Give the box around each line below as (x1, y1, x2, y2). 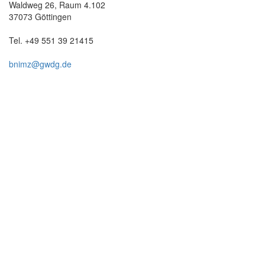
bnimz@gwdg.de (9, 57, 72, 70)
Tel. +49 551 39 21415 (9, 34, 93, 46)
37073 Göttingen (9, 10, 72, 22)
